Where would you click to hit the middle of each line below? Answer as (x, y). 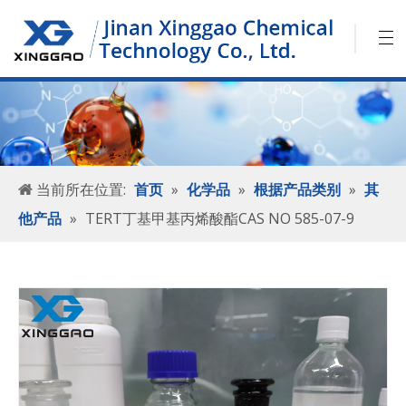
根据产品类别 (297, 190)
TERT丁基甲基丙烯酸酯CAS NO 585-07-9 (220, 219)
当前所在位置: (81, 190)
